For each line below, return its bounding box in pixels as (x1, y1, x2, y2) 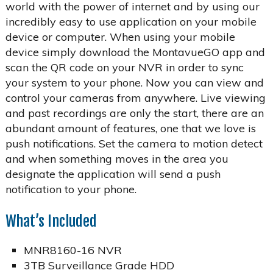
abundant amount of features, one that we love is (5, 121, 256, 135)
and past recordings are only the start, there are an (5, 105, 264, 120)
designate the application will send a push (5, 166, 221, 181)
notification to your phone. (5, 182, 136, 196)
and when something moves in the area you (5, 151, 229, 166)
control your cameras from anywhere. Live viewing (5, 90, 266, 105)
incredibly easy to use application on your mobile (5, 14, 257, 29)
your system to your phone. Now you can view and (5, 75, 264, 90)
